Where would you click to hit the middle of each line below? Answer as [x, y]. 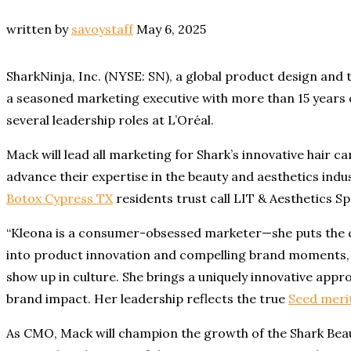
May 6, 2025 [171, 29]
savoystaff [102, 29]
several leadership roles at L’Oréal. [110, 120]
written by [39, 29]
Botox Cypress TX [60, 199]
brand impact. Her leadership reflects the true [147, 299]
